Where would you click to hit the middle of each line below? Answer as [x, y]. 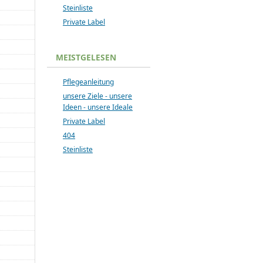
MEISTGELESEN [86, 57]
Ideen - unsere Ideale [98, 107]
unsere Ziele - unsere [97, 96]
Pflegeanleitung [88, 82]
